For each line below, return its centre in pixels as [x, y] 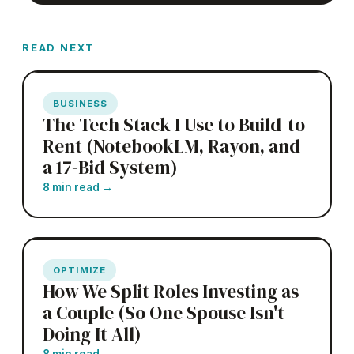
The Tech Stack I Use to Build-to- [177, 124]
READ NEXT [58, 47]
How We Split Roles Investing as [171, 291]
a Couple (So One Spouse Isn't [164, 313]
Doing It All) [92, 334]
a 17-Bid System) [110, 167]
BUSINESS [81, 103]
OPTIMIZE [80, 270]
